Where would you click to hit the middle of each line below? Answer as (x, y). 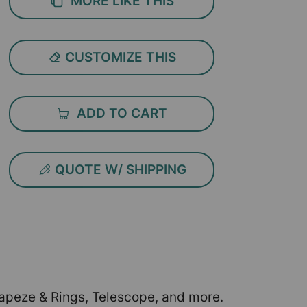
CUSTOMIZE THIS (119, 57)
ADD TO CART (119, 113)
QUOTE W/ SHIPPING (119, 170)
